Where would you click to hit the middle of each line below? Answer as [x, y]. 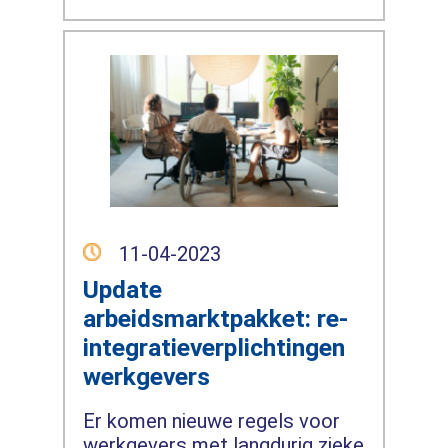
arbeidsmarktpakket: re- [215, 319]
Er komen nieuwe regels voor [211, 421]
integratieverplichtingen [213, 348]
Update [122, 290]
